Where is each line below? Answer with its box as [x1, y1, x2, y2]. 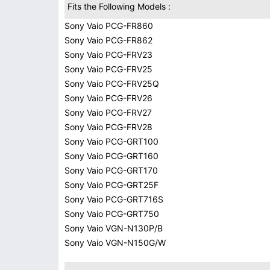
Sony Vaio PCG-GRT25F [64, 180, 159, 190]
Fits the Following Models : [67, 1, 171, 11]
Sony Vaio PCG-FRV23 [64, 49, 152, 60]
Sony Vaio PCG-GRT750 [64, 209, 159, 219]
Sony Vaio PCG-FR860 [64, 20, 153, 31]
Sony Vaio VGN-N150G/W [64, 237, 166, 248]
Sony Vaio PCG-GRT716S [64, 194, 163, 204]
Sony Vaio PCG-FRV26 [64, 93, 152, 103]
